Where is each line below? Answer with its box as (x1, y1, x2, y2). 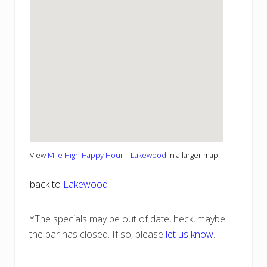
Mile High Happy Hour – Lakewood (48, 150, 166, 161)
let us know (166, 228, 213, 241)
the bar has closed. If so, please (29, 228, 166, 241)
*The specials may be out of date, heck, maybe (29, 212, 225, 226)
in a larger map (166, 150, 218, 161)
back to (30, 178, 63, 191)
